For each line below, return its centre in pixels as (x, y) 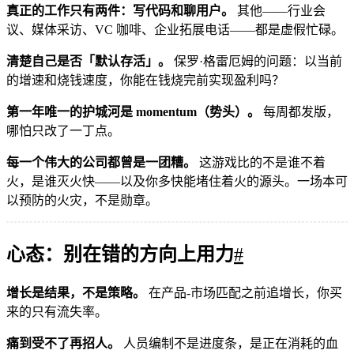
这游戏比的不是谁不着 (261, 163)
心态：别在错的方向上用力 (120, 255)
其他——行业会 (280, 11)
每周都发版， (299, 112)
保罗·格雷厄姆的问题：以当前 (256, 62)
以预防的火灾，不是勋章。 (82, 201)
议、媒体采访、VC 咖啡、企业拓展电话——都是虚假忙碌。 (175, 30)
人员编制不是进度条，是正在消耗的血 (229, 344)
